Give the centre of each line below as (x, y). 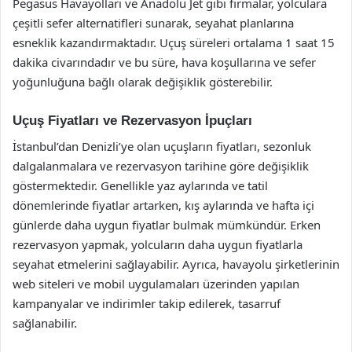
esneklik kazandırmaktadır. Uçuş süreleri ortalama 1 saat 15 (174, 42)
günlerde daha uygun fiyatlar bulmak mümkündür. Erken (167, 224)
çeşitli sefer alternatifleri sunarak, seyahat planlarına (153, 23)
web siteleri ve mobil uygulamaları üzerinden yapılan (156, 283)
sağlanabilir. (45, 323)
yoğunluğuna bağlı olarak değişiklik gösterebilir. (143, 82)
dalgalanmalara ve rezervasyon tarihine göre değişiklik (161, 165)
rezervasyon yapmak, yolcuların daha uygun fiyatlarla (158, 244)
